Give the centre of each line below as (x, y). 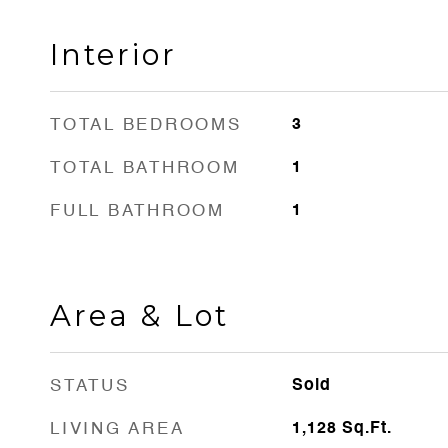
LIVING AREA (117, 429)
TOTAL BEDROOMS (146, 125)
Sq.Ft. (366, 429)
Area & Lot (139, 315)
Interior (113, 54)
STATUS (90, 386)
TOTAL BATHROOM (145, 168)
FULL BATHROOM (137, 211)
